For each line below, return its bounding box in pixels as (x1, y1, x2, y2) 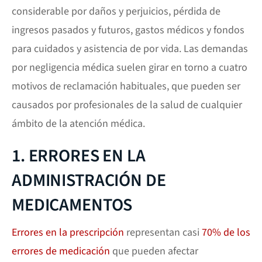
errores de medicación (12, 244, 110, 258)
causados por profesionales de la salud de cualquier (12, 98, 242, 112)
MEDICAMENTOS (12, 192, 133, 218)
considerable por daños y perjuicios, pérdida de (12, 4, 220, 19)
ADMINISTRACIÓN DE (12, 168, 166, 193)
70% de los (202, 225, 250, 240)
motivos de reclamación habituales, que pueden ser (12, 79, 240, 94)
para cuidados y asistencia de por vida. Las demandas (12, 42, 248, 56)
